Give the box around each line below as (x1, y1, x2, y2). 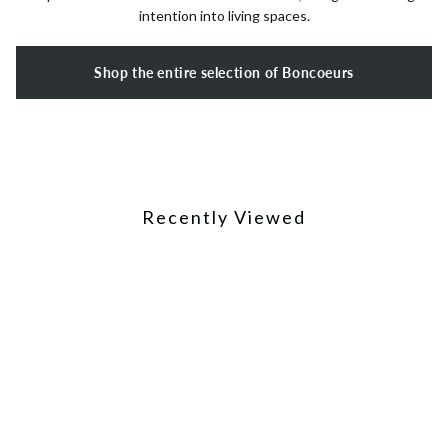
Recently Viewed (142, 205, 306, 228)
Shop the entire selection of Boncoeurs (94, 63, 354, 81)
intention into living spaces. (138, 6, 310, 24)
